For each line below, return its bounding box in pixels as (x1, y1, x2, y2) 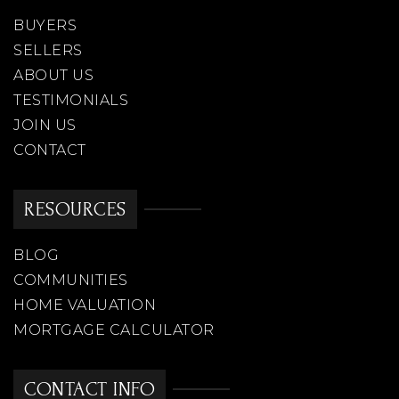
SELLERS (13, 42, 83, 60)
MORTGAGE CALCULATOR (13, 322, 215, 339)
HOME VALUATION (13, 297, 156, 314)
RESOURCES (24, 199, 126, 222)
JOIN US (13, 117, 77, 134)
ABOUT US (13, 67, 94, 85)
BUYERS (13, 17, 77, 35)
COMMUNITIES (13, 272, 128, 289)
